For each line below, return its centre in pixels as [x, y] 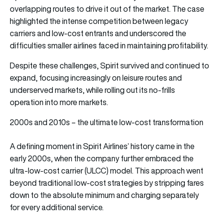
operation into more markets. [59, 102]
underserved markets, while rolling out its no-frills [92, 90]
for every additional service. [57, 208]
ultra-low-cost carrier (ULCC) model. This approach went [107, 171]
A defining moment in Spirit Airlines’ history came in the [102, 146]
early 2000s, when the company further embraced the [102, 159]
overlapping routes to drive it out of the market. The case [107, 9]
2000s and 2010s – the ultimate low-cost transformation [107, 122]
